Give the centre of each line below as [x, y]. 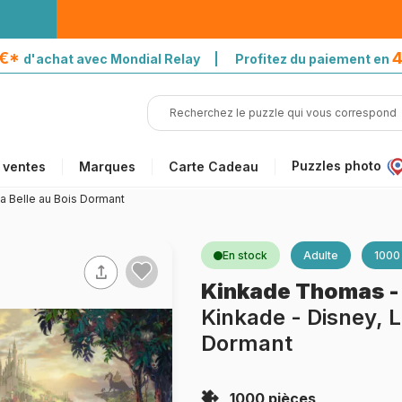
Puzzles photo [336, 166]
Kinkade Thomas [295, 291]
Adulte [321, 255]
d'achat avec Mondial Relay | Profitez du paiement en [208, 59]
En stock [245, 255]
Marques [107, 166]
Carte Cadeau [214, 166]
